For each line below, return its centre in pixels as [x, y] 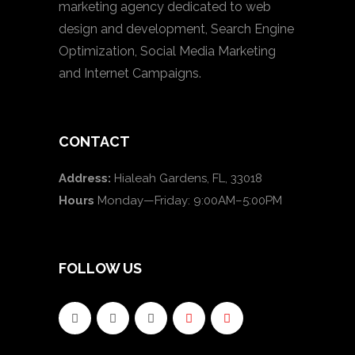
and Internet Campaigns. [130, 73]
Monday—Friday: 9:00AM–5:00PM [188, 200]
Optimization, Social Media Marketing [167, 51]
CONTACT [94, 141]
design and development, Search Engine [176, 29]
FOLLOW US [100, 268]
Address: [85, 178]
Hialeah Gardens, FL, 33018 [187, 178]
